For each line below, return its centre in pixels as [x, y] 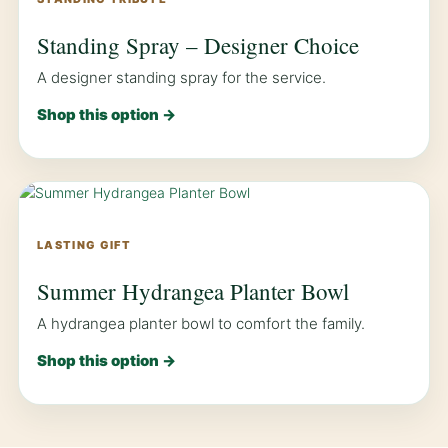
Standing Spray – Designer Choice [198, 45]
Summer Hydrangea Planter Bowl [193, 291]
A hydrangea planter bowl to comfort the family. [201, 324]
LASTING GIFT [84, 245]
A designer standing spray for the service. [181, 78]
